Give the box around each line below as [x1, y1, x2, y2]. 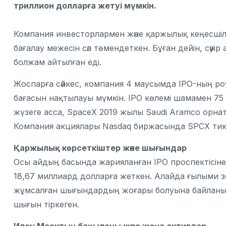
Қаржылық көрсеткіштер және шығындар [14, 143, 187, 153]
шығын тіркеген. [14, 199, 79, 209]
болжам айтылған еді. [14, 57, 101, 67]
